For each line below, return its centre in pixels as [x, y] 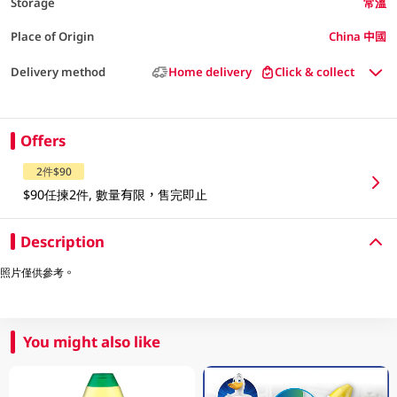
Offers [43, 140]
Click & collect [315, 72]
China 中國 [358, 36]
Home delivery [210, 72]
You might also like [92, 341]
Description [62, 241]
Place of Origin [52, 36]
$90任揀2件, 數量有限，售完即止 [116, 194]
